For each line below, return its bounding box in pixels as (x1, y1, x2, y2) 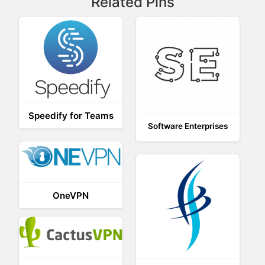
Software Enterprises (148, 121, 228, 131)
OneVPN (53, 189, 89, 201)
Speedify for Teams (28, 110, 114, 122)
